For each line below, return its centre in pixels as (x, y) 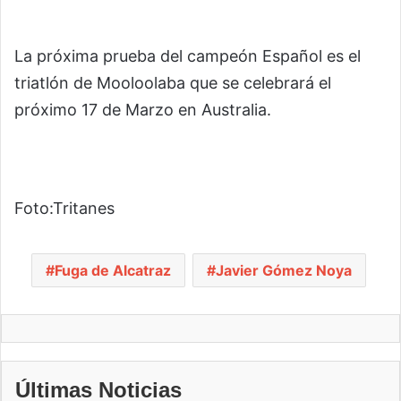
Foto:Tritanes (64, 209)
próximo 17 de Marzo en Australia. (143, 110)
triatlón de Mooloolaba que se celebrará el (173, 83)
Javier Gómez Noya (283, 271)
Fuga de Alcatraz (112, 271)
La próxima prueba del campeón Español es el (188, 56)
